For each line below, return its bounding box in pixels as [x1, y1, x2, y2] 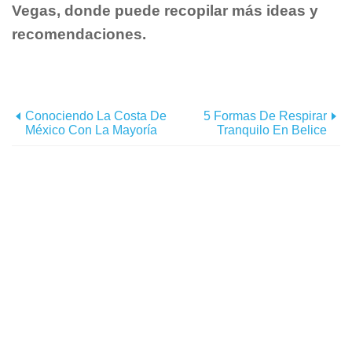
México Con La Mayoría [25, 123, 157, 137]
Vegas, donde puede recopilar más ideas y [12, 2, 318, 19]
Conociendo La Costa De [25, 108, 167, 123]
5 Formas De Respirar [203, 108, 327, 123]
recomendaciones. [12, 25, 146, 42]
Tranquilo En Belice [217, 123, 327, 137]
